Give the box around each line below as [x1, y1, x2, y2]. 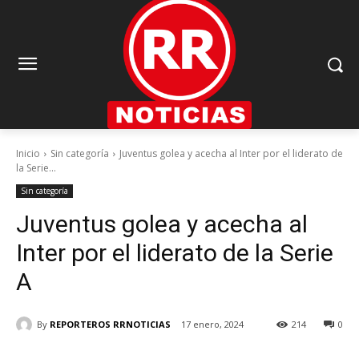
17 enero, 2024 [181, 318, 244, 331]
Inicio [16, 147, 40, 161]
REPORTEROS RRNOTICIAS [50, 317, 171, 330]
